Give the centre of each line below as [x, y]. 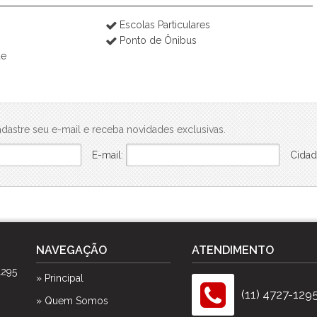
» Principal [59, 278]
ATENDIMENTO [232, 250]
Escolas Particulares [165, 25]
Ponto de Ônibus [158, 40]
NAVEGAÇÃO [71, 250]
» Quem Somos [72, 301]
